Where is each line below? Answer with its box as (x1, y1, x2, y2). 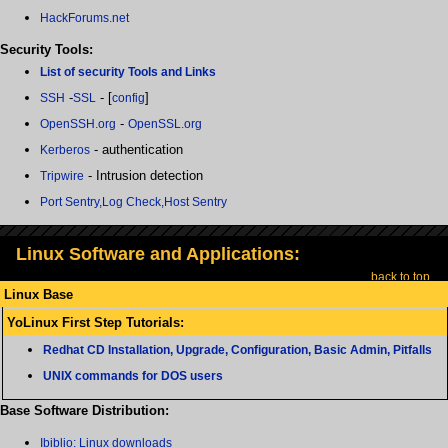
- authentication (90, 142, 183, 158)
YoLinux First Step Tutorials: (7, 314, 184, 330)
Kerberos (40, 143, 90, 158)
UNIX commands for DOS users (43, 368, 223, 383)
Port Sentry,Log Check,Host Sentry (40, 195, 227, 210)
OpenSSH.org (40, 117, 116, 132)
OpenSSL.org (128, 117, 202, 132)
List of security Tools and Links (40, 65, 216, 80)
